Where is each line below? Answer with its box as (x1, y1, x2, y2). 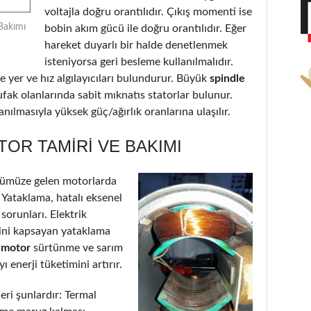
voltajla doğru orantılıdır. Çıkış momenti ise (44, 6, 252, 17)
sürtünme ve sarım (33, 242, 123, 253)
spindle (207, 72, 245, 84)
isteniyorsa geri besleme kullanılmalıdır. (44, 56, 233, 67)
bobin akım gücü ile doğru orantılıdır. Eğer (44, 22, 246, 34)
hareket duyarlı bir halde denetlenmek (44, 39, 228, 51)
